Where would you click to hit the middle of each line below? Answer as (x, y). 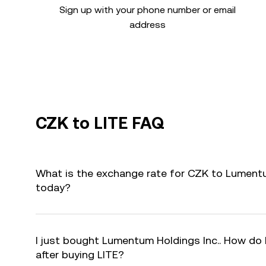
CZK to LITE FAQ (100, 123)
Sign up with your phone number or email (147, 10)
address (147, 25)
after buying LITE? (80, 254)
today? (53, 187)
